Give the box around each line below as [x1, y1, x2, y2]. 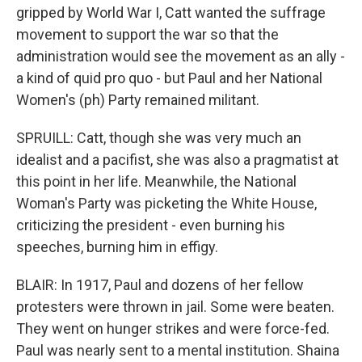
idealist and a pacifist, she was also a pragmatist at [16, 151, 339, 168]
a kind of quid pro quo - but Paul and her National [16, 69, 322, 86]
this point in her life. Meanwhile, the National [16, 173, 297, 190]
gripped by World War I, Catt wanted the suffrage [16, 4, 326, 21]
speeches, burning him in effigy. [16, 238, 218, 255]
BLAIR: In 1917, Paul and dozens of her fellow [16, 276, 304, 293]
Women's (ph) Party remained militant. [16, 91, 259, 108]
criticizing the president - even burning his [16, 217, 285, 234]
